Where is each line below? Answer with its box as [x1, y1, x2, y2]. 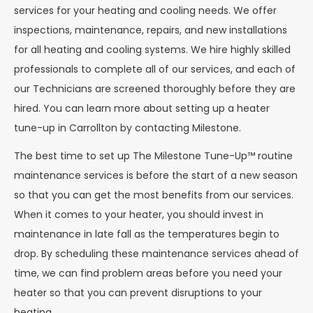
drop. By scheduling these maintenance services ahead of [14, 247, 299, 261]
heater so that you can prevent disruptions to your [14, 286, 262, 300]
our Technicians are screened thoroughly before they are [14, 81, 296, 96]
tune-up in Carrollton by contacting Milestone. [14, 120, 241, 135]
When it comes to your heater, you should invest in [14, 208, 263, 222]
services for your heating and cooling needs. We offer [14, 3, 277, 17]
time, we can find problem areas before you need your [14, 266, 282, 281]
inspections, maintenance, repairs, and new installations [14, 22, 287, 37]
